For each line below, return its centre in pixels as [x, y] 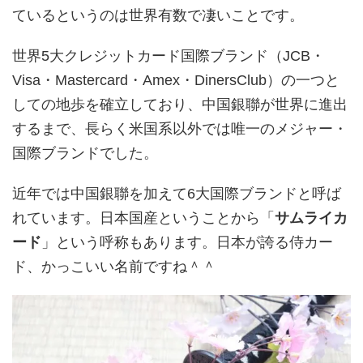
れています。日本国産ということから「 [143, 218]
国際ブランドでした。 [85, 153]
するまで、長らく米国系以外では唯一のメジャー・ [180, 128]
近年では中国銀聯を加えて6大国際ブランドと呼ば [177, 193]
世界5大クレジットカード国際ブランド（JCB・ [169, 56]
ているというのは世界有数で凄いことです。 [158, 15]
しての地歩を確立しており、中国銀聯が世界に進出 [180, 104]
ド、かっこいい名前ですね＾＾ [114, 266]
